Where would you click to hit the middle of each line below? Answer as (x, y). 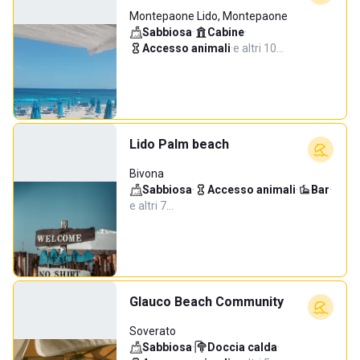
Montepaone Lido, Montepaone (209, 16)
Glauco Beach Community (207, 302)
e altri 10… (258, 48)
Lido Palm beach (179, 144)
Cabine (226, 32)
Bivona (147, 174)
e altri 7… (151, 206)
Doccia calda (242, 347)
